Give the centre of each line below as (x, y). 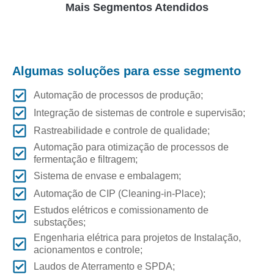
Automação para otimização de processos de (131, 147)
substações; (60, 222)
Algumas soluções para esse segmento (127, 71)
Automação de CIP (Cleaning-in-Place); (120, 193)
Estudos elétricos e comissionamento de (121, 210)
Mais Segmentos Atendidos (137, 8)
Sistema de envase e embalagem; (107, 176)
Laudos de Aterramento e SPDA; (104, 266)
